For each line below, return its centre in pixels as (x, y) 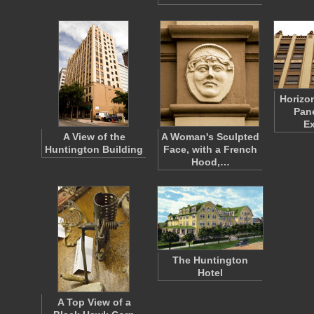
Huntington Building (94, 149)
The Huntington (210, 260)
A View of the (94, 137)
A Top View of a (94, 302)
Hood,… (210, 162)
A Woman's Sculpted (210, 137)
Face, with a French (210, 149)
